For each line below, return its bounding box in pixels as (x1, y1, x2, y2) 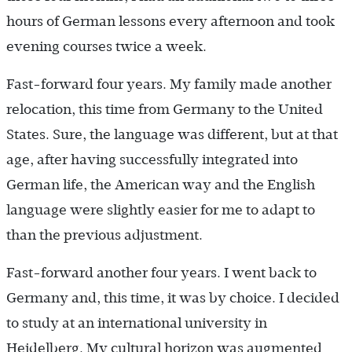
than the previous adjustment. (6, 227, 203, 244)
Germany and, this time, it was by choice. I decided (6, 290, 339, 306)
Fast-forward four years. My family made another (6, 76, 332, 93)
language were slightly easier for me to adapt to (6, 202, 315, 218)
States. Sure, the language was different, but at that (6, 126, 338, 143)
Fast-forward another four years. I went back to (6, 265, 317, 281)
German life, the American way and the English (6, 177, 315, 193)
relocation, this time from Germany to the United (6, 101, 323, 118)
